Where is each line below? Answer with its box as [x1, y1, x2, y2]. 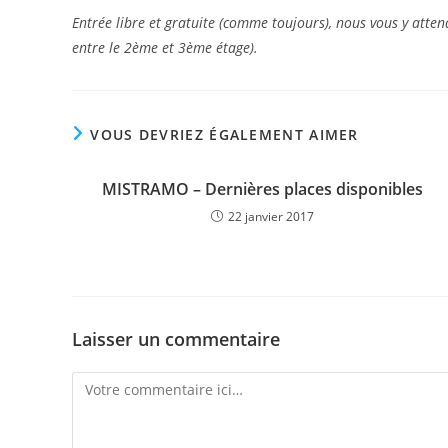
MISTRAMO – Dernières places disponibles [102, 178, 424, 201]
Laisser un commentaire [72, 327, 280, 352]
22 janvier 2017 [228, 208, 315, 226]
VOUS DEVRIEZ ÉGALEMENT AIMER [90, 125, 359, 145]
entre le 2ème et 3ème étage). [72, 38, 258, 58]
